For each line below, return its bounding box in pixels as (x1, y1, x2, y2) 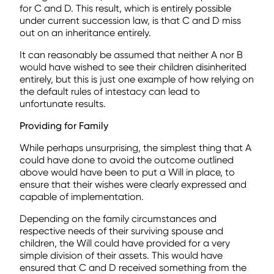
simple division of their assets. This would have (20, 249, 223, 261)
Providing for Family (20, 119, 108, 131)
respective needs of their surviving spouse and (20, 224, 223, 237)
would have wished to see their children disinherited (20, 61, 246, 73)
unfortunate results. (20, 97, 106, 109)
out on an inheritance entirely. (20, 26, 151, 39)
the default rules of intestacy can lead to (20, 85, 200, 97)
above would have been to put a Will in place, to (20, 166, 235, 178)
